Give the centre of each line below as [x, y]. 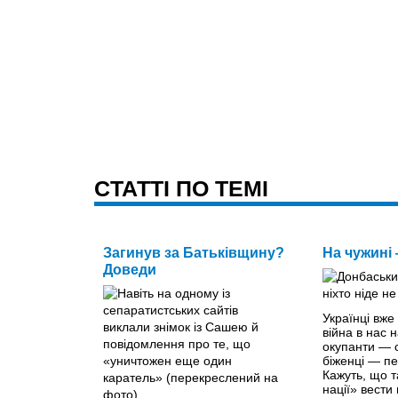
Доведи [130, 269]
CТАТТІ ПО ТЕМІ [181, 188]
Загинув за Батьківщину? [194, 252]
